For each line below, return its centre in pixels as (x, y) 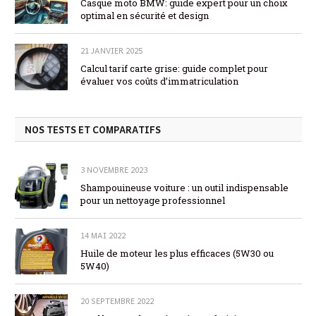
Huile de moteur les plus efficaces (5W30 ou (177, 253)
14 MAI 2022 (103, 235)
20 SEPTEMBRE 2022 (117, 301)
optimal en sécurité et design (145, 16)
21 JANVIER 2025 (111, 51)
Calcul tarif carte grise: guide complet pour (174, 69)
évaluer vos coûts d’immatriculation (159, 81)
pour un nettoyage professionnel (153, 200)
